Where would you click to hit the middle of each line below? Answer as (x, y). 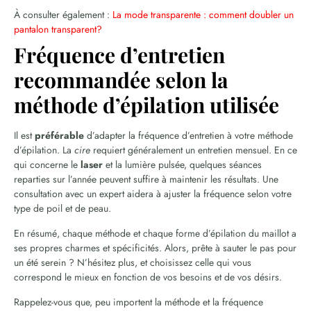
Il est (24, 135)
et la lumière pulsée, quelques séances (182, 164)
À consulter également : (63, 14)
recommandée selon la (121, 79)
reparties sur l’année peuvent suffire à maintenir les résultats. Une (146, 179)
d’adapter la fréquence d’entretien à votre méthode (188, 135)
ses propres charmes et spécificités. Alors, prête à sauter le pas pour (155, 247)
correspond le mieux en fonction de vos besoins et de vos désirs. (148, 277)
